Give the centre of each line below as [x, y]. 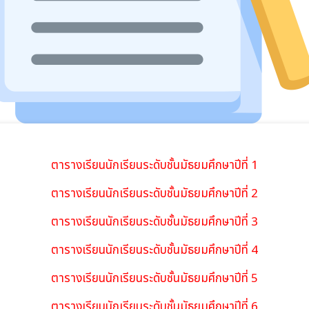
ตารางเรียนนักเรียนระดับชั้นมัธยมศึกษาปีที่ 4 [154, 250]
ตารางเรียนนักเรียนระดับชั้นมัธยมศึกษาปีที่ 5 [154, 279]
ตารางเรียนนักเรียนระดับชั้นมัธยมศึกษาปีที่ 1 [154, 166]
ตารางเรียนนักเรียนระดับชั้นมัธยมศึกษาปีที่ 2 [154, 194]
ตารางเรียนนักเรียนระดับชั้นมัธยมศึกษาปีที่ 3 [154, 222]
